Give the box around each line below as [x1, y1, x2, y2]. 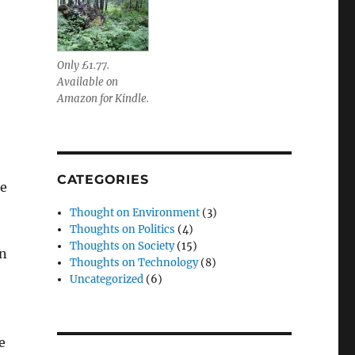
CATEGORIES [56, 172, 149, 188]
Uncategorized [70, 273, 144, 287]
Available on [56, 75, 118, 90]
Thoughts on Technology [70, 256, 199, 270]
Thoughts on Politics [70, 223, 176, 237]
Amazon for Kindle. [56, 92, 149, 106]
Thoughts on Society [70, 239, 175, 254]
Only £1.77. [56, 59, 109, 73]
